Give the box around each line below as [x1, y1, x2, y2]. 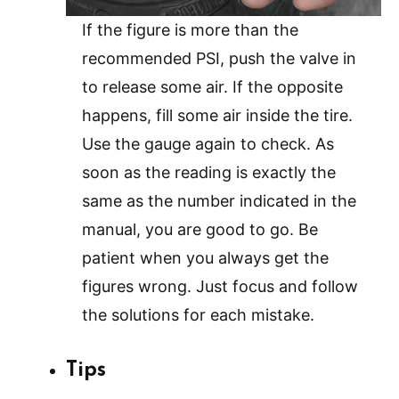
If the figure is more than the [82, 20, 298, 39]
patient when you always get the [82, 248, 329, 267]
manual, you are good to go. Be [82, 219, 318, 239]
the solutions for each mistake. [82, 305, 314, 324]
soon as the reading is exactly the [82, 162, 336, 182]
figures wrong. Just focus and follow [82, 276, 358, 296]
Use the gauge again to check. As [82, 134, 334, 153]
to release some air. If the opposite [82, 77, 343, 96]
